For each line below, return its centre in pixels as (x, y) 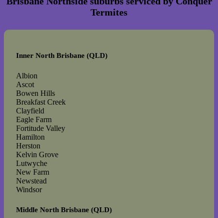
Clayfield (30, 110)
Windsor (29, 189)
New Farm (33, 172)
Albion (27, 75)
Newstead (31, 181)
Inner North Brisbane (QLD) (62, 55)
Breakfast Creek (41, 102)
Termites (109, 13)
